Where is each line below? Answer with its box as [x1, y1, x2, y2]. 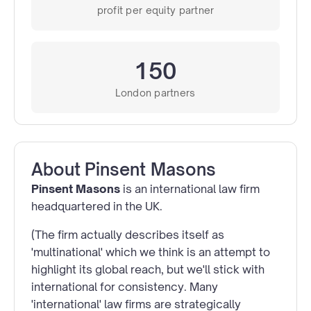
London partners [115, 86, 196, 99]
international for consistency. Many [31, 279, 218, 294]
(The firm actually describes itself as [31, 227, 224, 242]
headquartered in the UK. [31, 199, 162, 213]
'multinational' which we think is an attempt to [31, 244, 270, 259]
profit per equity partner [96, 3, 215, 16]
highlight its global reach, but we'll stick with [31, 262, 264, 276]
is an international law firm [120, 181, 260, 196]
